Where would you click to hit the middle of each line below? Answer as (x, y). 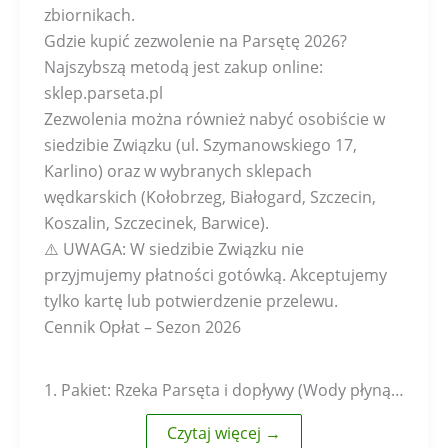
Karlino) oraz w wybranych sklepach (178, 170)
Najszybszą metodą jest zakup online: (183, 66)
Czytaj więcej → (224, 433)
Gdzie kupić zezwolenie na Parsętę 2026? (195, 40)
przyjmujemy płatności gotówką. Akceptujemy (215, 274)
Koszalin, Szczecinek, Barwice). (156, 222)
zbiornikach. (89, 14)
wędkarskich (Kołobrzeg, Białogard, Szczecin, (210, 196)
